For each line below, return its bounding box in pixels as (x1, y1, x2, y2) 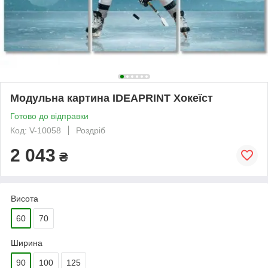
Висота (11, 193, 38, 203)
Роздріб (76, 125, 105, 135)
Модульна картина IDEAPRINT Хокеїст (10, 92, 213, 104)
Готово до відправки (10, 111, 89, 121)
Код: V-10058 (10, 125, 61, 135)
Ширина (11, 237, 42, 248)
